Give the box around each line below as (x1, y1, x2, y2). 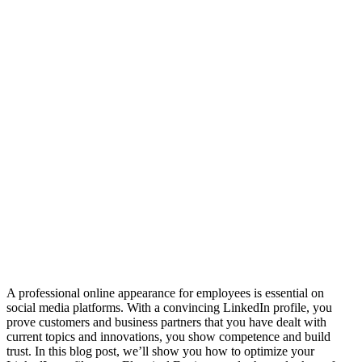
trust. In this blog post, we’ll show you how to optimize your (6, 343, 314, 358)
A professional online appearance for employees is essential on (6, 285, 324, 300)
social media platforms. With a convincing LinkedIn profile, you (6, 300, 332, 314)
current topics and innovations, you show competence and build (6, 329, 330, 343)
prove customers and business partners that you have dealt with (6, 314, 326, 329)
